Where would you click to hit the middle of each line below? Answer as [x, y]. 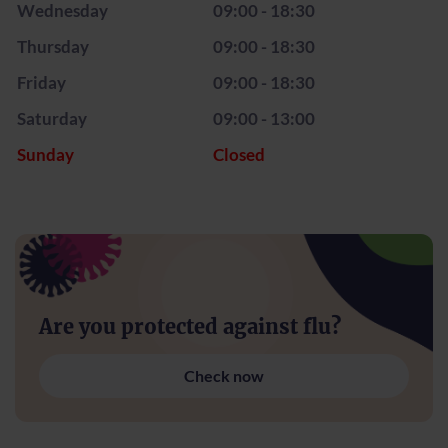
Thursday [53, 46]
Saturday [52, 118]
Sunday [45, 154]
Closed [239, 154]
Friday [41, 82]
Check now [224, 375]
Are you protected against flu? [190, 326]
